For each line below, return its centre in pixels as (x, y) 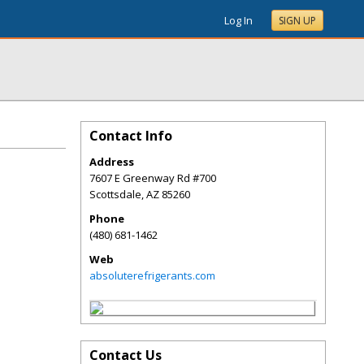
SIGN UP (297, 21)
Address (112, 162)
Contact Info (131, 136)
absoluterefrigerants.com (152, 275)
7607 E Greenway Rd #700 (153, 178)
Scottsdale (115, 194)
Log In (238, 20)
